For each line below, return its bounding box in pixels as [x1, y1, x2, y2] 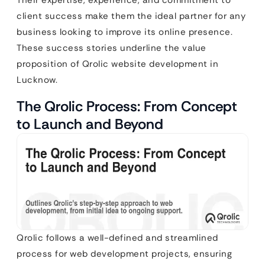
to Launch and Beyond [17, 114, 163, 133]
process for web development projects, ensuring [17, 248, 232, 260]
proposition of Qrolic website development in [17, 57, 218, 70]
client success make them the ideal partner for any [17, 9, 245, 22]
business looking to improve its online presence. [17, 25, 232, 38]
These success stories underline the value [17, 41, 206, 54]
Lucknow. [17, 73, 57, 86]
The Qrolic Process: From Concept [17, 96, 237, 115]
